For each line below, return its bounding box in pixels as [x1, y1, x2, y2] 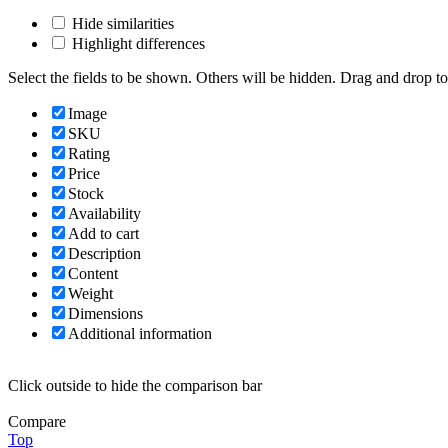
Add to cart [68, 225, 139, 243]
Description [68, 245, 141, 263]
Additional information [68, 325, 212, 343]
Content [68, 265, 118, 283]
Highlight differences [68, 35, 205, 53]
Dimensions [68, 305, 143, 323]
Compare [8, 413, 66, 431]
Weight [68, 285, 113, 303]
